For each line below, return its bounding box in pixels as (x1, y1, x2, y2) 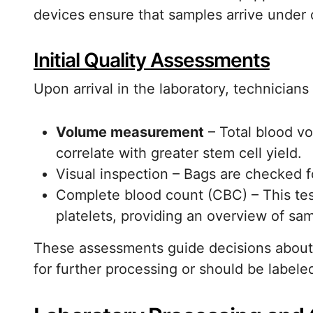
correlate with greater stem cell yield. (56, 145, 302, 161)
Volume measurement (56, 124, 204, 140)
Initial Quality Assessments (34, 48, 270, 72)
